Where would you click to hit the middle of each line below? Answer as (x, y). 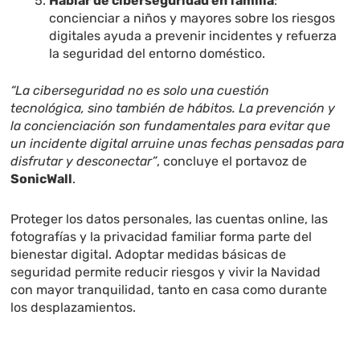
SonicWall (42, 179)
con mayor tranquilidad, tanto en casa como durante (169, 290)
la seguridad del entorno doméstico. (157, 54)
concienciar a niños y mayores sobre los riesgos (192, 18)
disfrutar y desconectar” (84, 162)
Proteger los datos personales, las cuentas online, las (170, 219)
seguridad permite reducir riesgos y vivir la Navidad (166, 272)
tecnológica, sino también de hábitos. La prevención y (173, 108)
